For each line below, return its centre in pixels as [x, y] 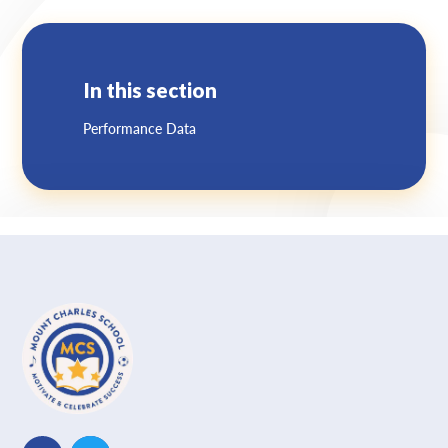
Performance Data [139, 128]
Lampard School [93, 17]
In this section [149, 89]
